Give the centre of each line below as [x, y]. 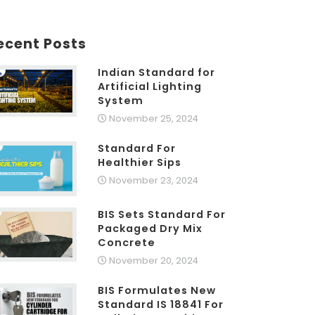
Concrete [127, 242]
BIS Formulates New [157, 290]
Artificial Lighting [150, 86]
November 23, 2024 [153, 180]
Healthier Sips [140, 162]
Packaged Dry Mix [150, 228]
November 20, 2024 [153, 260]
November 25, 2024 [153, 118]
